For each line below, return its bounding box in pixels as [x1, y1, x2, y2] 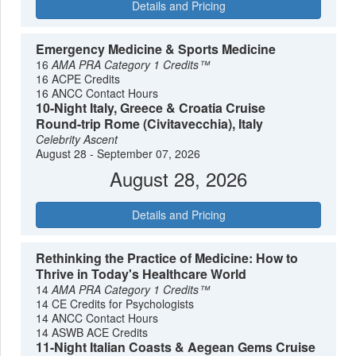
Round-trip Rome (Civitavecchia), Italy [36, 114, 264, 133]
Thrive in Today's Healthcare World [36, 264, 247, 283]
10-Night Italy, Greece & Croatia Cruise [36, 98, 266, 117]
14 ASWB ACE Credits [36, 323, 149, 340]
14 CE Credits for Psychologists [36, 295, 195, 311]
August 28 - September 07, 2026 [36, 145, 201, 161]
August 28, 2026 [110, 164, 247, 192]
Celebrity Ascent [36, 130, 118, 147]
